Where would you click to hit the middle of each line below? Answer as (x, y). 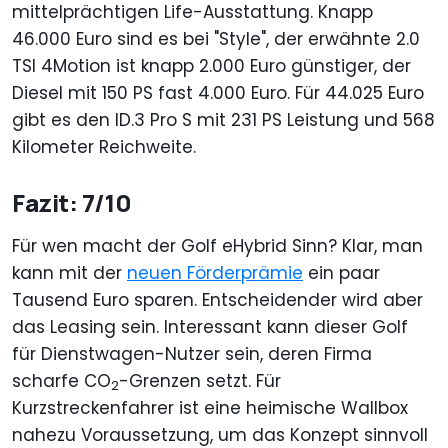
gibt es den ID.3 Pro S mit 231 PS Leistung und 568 (223, 119)
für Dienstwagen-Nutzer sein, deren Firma (192, 353)
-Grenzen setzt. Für (200, 380)
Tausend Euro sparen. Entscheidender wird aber (217, 299)
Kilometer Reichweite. (104, 146)
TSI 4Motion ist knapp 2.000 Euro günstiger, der (211, 65)
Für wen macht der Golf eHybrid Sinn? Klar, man (217, 245)
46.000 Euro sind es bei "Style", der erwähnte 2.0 (216, 38)
